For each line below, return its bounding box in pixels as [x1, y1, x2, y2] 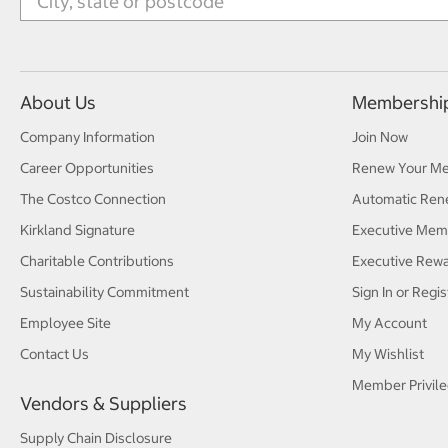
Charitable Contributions [20, 252, 174, 271]
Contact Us [20, 345, 89, 364]
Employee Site [20, 314, 111, 333]
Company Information [20, 128, 155, 147]
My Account [352, 314, 428, 333]
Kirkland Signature [20, 221, 135, 240]
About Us [20, 91, 96, 115]
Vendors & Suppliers [20, 391, 187, 415]
